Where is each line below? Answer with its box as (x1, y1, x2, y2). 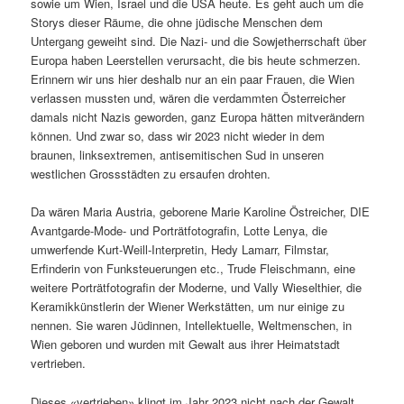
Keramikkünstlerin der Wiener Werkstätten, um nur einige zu (31, 298, 345, 316)
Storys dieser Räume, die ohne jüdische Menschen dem (31, 14, 324, 32)
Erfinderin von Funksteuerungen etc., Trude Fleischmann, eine (31, 260, 356, 278)
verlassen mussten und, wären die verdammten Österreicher (31, 89, 346, 107)
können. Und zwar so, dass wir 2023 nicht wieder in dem (31, 127, 326, 145)
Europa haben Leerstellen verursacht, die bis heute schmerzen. (31, 51, 362, 69)
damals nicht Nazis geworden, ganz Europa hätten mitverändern (31, 108, 365, 126)
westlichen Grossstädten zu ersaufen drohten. (31, 165, 271, 183)
